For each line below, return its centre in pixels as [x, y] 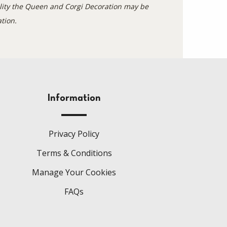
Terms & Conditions [74, 153]
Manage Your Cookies [74, 172]
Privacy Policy [74, 134]
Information [74, 98]
